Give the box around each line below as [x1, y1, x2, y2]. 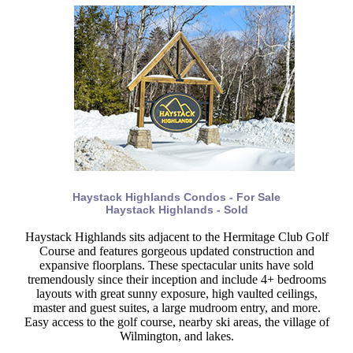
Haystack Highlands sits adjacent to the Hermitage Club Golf [24, 230, 329, 244]
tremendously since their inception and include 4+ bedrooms [27, 273, 326, 287]
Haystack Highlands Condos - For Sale [72, 191, 281, 204]
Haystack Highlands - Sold [105, 203, 248, 217]
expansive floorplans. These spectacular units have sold [39, 258, 314, 273]
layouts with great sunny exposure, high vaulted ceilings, [35, 287, 318, 301]
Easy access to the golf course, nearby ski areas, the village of [24, 315, 329, 329]
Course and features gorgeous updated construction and [39, 244, 314, 258]
